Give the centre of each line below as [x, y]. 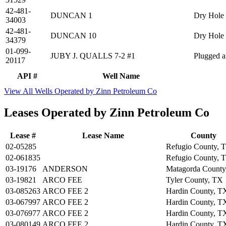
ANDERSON [65, 168]
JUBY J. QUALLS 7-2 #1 [93, 56]
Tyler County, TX [194, 180]
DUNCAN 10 [73, 36]
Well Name [121, 76]
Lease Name [103, 135]
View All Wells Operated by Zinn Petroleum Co [80, 91]
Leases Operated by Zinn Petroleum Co [107, 112]
